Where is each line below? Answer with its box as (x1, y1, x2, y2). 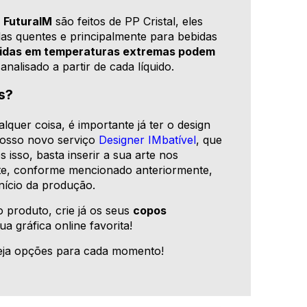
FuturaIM (3, 14, 53, 29)
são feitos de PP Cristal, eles (52, 14, 204, 29)
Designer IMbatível (99, 133, 197, 147)
